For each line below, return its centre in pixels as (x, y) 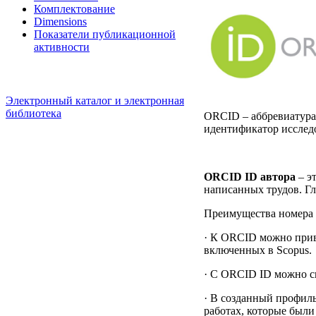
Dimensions (60, 22)
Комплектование (74, 9)
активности (62, 47)
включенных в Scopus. (258, 250)
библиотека (34, 113)
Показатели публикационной (105, 34)
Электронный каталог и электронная (95, 101)
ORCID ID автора (250, 176)
